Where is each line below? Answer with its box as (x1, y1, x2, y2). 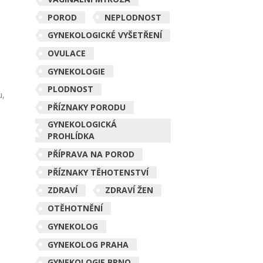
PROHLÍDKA (47, 130, 95, 142)
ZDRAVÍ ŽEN (104, 184, 153, 196)
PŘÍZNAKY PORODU (47, 102, 126, 113)
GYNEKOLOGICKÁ (47, 119, 117, 130)
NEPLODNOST (104, 11, 161, 23)
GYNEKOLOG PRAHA (47, 238, 129, 250)
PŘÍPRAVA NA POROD (47, 149, 134, 160)
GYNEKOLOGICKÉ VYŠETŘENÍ (47, 29, 162, 41)
